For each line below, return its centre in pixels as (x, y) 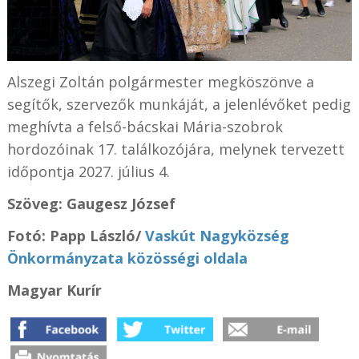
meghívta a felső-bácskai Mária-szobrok (145, 127)
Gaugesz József (121, 204)
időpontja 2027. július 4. (88, 172)
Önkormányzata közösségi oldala (127, 258)
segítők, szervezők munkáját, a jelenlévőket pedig (179, 105)
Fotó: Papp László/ (76, 236)
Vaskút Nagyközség (217, 236)
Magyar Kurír (54, 290)
